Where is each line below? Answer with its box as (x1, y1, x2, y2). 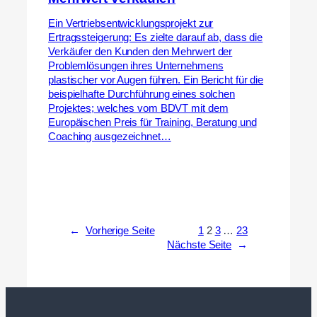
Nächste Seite (167, 239, 232, 251)
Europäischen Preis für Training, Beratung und (48, 117, 257, 129)
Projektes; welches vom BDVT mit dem (48, 103, 229, 115)
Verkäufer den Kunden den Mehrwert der (48, 46, 233, 58)
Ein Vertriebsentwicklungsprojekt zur (48, 18, 214, 30)
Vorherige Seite (85, 225, 155, 237)
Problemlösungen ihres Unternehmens (48, 60, 224, 72)
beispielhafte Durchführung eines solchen (48, 88, 235, 100)
